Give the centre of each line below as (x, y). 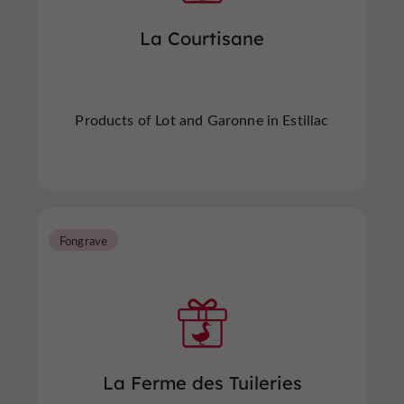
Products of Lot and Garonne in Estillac (202, 119)
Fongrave (84, 240)
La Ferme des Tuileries (202, 383)
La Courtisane (202, 38)
